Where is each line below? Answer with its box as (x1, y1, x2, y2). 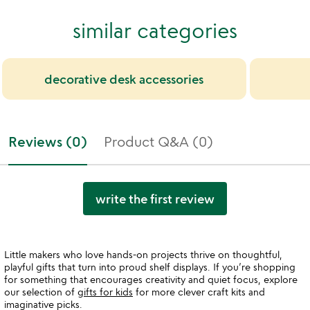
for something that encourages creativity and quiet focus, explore (4, 273, 298, 285)
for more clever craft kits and (133, 286, 265, 298)
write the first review (95, 191, 215, 206)
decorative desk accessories (44, 71, 204, 86)
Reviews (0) (8, 133, 87, 150)
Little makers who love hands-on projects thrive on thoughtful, (4, 248, 282, 260)
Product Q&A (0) (104, 133, 213, 150)
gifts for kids (77, 286, 133, 298)
